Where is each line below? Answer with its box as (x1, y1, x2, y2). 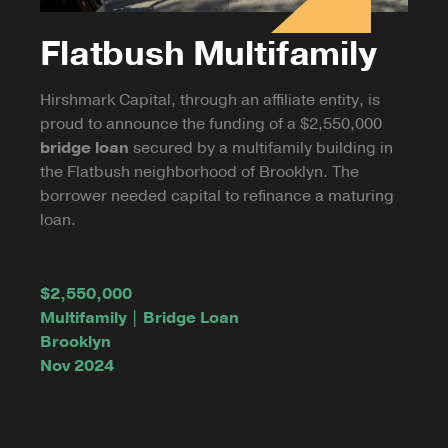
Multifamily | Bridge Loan (40, 307, 239, 329)
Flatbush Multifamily (40, 31, 377, 77)
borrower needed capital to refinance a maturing (40, 185, 394, 207)
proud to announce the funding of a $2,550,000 (40, 113, 382, 135)
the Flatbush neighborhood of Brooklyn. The (40, 161, 359, 183)
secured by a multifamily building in (133, 137, 393, 159)
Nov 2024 (40, 355, 114, 377)
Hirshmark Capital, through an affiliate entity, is (40, 89, 380, 111)
